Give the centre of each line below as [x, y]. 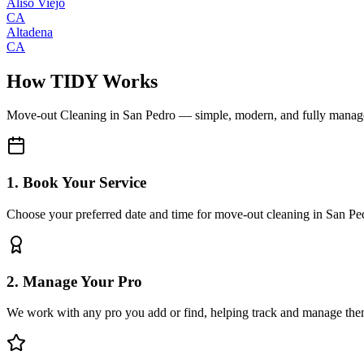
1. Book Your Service [76, 183]
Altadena [30, 32]
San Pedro [149, 115]
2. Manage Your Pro [74, 281]
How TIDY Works [82, 81]
